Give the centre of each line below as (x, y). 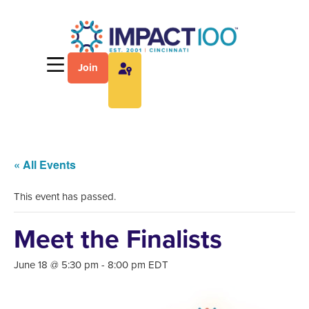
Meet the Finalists (118, 238)
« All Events (45, 164)
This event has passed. (65, 196)
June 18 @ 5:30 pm (56, 264)
